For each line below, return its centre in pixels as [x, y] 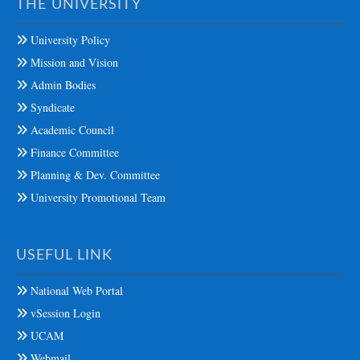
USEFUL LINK [64, 255]
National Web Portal [75, 290]
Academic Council [71, 129]
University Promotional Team [96, 197]
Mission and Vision [73, 62]
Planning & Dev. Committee [94, 174]
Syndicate [51, 107]
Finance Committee [73, 152]
